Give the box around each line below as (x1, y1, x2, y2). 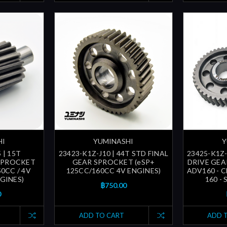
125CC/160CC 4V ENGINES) (66, 166, 161, 175)
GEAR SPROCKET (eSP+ (72, 158, 155, 167)
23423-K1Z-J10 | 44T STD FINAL (58, 149, 169, 158)
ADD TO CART (79, 211, 124, 220)
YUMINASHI (93, 137, 134, 146)
